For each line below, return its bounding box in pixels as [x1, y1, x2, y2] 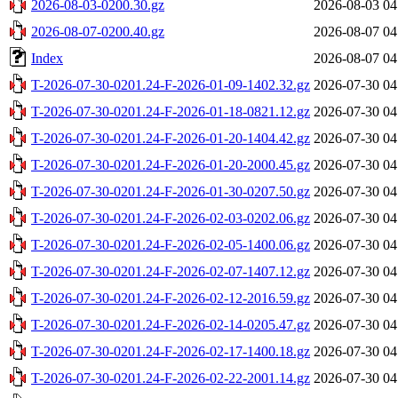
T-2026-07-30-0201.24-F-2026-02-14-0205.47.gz [31, 316, 310, 332]
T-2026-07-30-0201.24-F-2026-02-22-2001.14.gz [31, 370, 310, 386]
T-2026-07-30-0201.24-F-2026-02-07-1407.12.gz [31, 263, 310, 279]
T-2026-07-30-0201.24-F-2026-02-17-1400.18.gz [31, 343, 310, 359]
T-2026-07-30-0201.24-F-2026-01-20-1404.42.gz [31, 130, 310, 146]
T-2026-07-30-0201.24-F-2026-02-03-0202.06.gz [31, 210, 310, 226]
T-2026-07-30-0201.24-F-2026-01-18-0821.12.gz [31, 103, 310, 119]
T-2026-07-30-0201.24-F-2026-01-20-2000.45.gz [31, 156, 310, 172]
